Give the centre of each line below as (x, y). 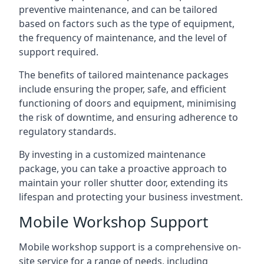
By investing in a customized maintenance (112, 154)
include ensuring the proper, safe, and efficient (123, 89)
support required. (59, 52)
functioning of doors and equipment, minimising (128, 103)
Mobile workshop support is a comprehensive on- (130, 247)
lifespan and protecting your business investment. (131, 197)
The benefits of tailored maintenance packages (124, 75)
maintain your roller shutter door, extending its (123, 183)
